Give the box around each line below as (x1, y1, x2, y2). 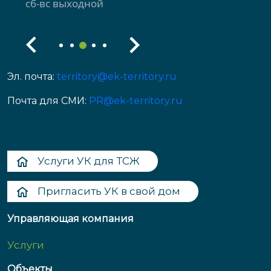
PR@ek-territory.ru (89, 95, 183, 107)
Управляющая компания (7, 213, 134, 225)
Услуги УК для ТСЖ (38, 155, 140, 168)
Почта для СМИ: (7, 95, 89, 107)
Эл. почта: (7, 71, 57, 83)
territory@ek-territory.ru (57, 71, 177, 83)
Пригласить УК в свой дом (38, 185, 180, 198)
